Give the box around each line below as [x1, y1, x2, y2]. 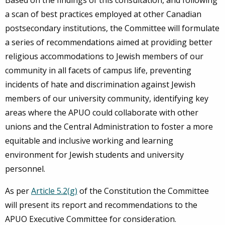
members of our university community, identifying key [5, 93, 208, 104]
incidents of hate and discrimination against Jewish [5, 79, 195, 90]
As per [5, 185, 31, 197]
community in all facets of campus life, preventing [5, 65, 191, 76]
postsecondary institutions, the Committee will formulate [5, 23, 219, 34]
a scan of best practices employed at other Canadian [5, 9, 201, 20]
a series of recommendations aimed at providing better [5, 37, 212, 48]
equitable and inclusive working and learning [5, 135, 173, 147]
